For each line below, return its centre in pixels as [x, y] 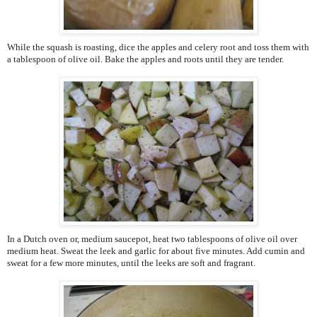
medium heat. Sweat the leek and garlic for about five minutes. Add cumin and [156, 251]
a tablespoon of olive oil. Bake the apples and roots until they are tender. [145, 59]
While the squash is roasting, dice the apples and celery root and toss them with [158, 47]
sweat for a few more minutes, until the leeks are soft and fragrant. [131, 263]
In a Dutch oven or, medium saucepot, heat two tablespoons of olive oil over [152, 239]
